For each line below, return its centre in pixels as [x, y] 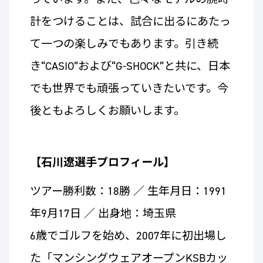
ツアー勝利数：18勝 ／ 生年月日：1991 [128, 191]
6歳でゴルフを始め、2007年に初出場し [128, 236]
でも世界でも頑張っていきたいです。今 [129, 89]
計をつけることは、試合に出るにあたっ [130, 22]
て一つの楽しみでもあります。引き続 [124, 44]
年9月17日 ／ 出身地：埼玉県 [108, 214]
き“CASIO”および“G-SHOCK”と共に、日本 [130, 66]
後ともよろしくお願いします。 [107, 111]
